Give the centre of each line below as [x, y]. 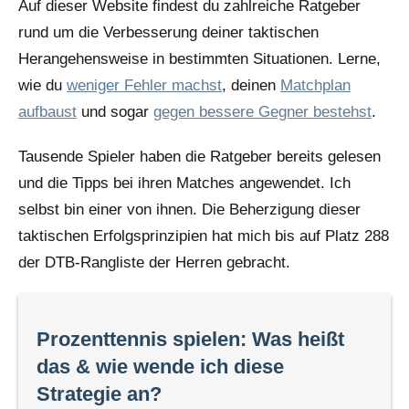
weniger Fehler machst [144, 85]
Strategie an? [99, 393]
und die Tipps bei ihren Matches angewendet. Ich [184, 183]
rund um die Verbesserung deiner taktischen [168, 32]
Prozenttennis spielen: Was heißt [190, 339]
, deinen [251, 85]
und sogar [115, 111]
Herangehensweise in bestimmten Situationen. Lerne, [199, 58]
